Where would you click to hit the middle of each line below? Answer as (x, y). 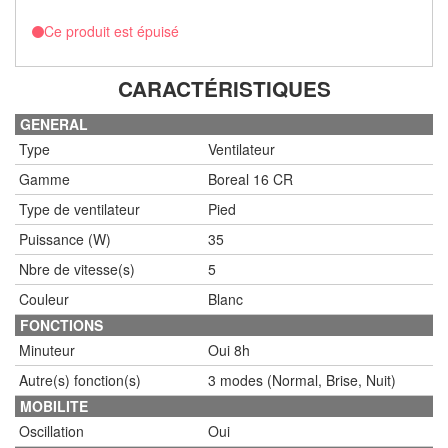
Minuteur (47, 350)
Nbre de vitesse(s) (77, 269)
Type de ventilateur (79, 209)
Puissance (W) (65, 239)
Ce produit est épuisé (111, 31)
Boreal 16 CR (250, 179)
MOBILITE (54, 406)
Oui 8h (229, 350)
